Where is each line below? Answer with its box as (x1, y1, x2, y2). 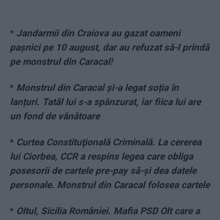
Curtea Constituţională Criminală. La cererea (16, 137, 201, 148)
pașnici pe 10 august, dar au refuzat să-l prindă (10, 42, 209, 54)
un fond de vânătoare (10, 110, 100, 122)
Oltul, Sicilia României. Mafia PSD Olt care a (16, 205, 200, 217)
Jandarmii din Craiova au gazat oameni (16, 27, 180, 39)
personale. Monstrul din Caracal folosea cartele (10, 179, 210, 191)
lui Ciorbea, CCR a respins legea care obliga (10, 151, 193, 163)
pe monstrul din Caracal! (10, 56, 112, 68)
